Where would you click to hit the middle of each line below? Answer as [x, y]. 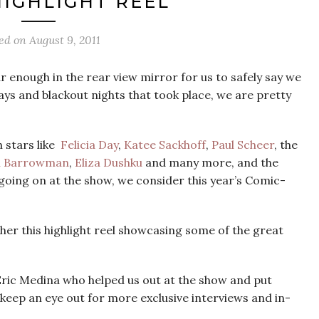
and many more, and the [212, 162]
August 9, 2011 [65, 40]
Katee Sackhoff [165, 145]
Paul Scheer [243, 145]
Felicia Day [89, 145]
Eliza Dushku [110, 162]
